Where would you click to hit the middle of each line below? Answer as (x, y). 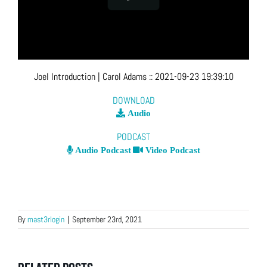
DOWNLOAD (133, 100)
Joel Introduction (64, 77)
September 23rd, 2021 (107, 220)
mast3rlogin (46, 220)
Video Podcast (172, 150)
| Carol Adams (122, 77)
